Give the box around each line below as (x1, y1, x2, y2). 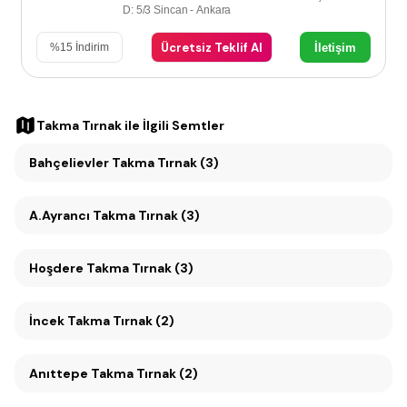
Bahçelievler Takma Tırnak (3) (29, 154, 219, 171)
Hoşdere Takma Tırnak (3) (29, 260, 194, 276)
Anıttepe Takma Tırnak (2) (91, 365, 198, 382)
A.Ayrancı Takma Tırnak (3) (29, 207, 200, 223)
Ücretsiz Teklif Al (160, 39, 263, 55)
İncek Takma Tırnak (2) (29, 313, 174, 329)
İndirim (73, 41, 109, 54)
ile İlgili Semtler (122, 117, 224, 134)
